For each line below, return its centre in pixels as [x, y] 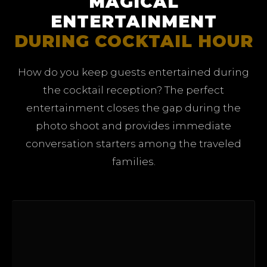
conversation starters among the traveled [133, 143]
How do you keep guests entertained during [133, 72]
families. [133, 161]
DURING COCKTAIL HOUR [133, 41]
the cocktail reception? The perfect [133, 90]
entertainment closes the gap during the [133, 108]
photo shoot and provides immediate [133, 125]
